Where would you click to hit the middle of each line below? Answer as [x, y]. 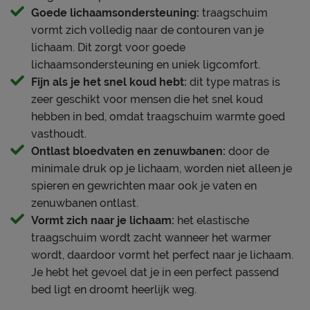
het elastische [212, 220]
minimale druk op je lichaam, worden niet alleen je [162, 168]
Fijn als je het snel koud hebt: [109, 82]
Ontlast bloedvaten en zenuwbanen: [128, 151]
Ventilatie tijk [51, 123]
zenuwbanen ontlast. [85, 203]
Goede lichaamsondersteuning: [115, 12]
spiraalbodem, [196, 253]
